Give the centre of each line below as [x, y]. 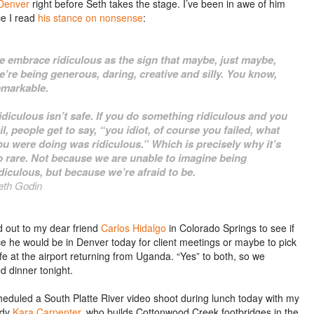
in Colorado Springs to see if [230, 228]
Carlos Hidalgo [134, 228]
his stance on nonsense [90, 18]
